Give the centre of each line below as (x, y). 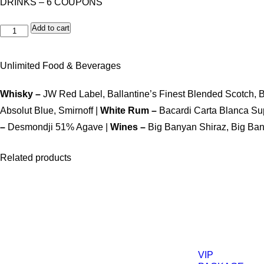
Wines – (129, 127)
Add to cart (51, 28)
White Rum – (130, 110)
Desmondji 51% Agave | (59, 127)
